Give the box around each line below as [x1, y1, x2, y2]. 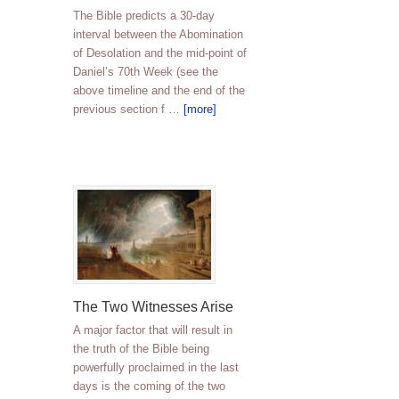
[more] [183, 102, 216, 116]
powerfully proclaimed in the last [73, 361, 239, 374]
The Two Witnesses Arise [73, 299, 233, 314]
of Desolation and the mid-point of [73, 46, 247, 60]
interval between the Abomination [73, 28, 243, 41]
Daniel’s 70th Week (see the [73, 65, 218, 78]
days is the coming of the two [73, 379, 225, 393]
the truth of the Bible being [73, 342, 209, 355]
